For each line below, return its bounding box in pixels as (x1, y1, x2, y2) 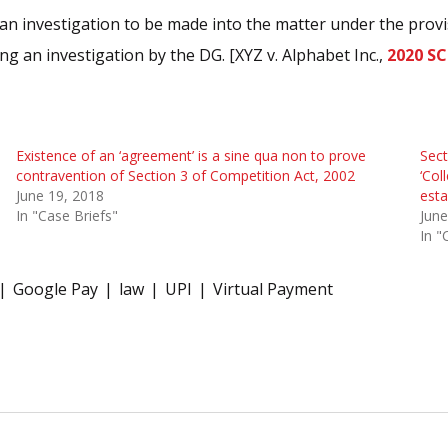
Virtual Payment (213, 277, 333, 300)
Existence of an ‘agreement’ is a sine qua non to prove (15, 145, 366, 165)
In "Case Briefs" (15, 205, 118, 225)
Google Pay (13, 277, 98, 300)
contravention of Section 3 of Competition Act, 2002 (15, 165, 355, 185)
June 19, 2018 (15, 185, 104, 205)
